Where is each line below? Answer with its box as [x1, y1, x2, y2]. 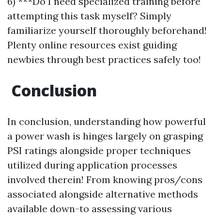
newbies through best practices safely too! [7, 53, 201, 65]
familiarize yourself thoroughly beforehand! [7, 24, 207, 36]
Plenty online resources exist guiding [7, 39, 177, 51]
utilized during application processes [7, 159, 177, 171]
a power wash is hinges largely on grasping [7, 130, 203, 142]
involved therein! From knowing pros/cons [7, 173, 202, 186]
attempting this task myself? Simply [7, 10, 171, 22]
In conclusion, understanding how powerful [7, 115, 206, 127]
